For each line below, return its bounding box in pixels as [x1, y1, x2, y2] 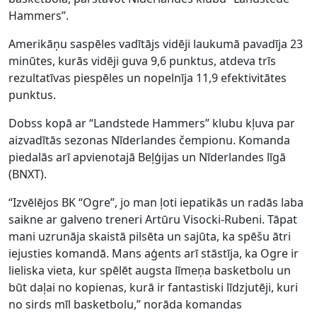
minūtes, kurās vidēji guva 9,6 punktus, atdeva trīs [8, 52, 276, 69]
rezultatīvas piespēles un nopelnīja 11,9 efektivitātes [8, 69, 287, 86]
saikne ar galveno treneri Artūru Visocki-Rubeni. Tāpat [8, 211, 297, 227]
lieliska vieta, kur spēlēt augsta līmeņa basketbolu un [8, 262, 291, 278]
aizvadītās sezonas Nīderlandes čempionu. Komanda [8, 132, 290, 148]
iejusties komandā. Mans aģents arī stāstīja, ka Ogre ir [8, 245, 299, 261]
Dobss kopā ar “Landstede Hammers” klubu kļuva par [8, 115, 295, 131]
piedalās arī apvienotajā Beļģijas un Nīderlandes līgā [8, 149, 286, 165]
